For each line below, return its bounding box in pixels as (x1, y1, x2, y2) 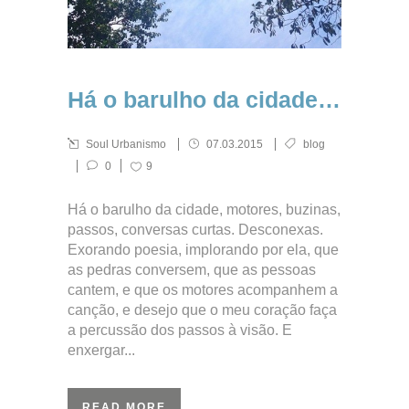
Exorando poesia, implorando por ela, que (68, 242, 339, 257)
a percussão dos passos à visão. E (68, 322, 292, 338)
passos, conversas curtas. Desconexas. (68, 222, 323, 237)
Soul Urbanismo (86, 138, 166, 151)
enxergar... (68, 342, 135, 358)
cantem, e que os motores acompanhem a (68, 282, 338, 298)
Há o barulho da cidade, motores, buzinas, (68, 202, 341, 217)
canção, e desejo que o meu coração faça (68, 302, 337, 318)
